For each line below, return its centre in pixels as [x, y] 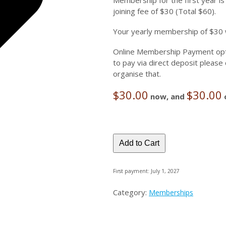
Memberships [171, 192]
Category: [131, 192]
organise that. [137, 74]
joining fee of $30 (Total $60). [164, 11]
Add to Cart [139, 143]
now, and [168, 96]
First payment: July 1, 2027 [146, 171]
